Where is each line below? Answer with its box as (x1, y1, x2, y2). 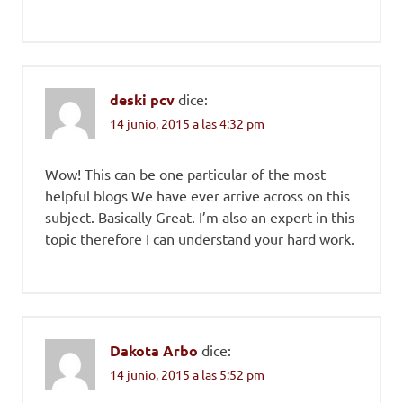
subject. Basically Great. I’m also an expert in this (45, 208, 354, 227)
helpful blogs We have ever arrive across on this (45, 186, 350, 205)
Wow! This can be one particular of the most (45, 165, 326, 184)
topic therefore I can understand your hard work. (45, 229, 354, 248)
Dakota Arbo (110, 341, 198, 361)
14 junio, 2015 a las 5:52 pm (110, 366, 264, 383)
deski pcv (110, 89, 175, 109)
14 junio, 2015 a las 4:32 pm (110, 115, 264, 132)
